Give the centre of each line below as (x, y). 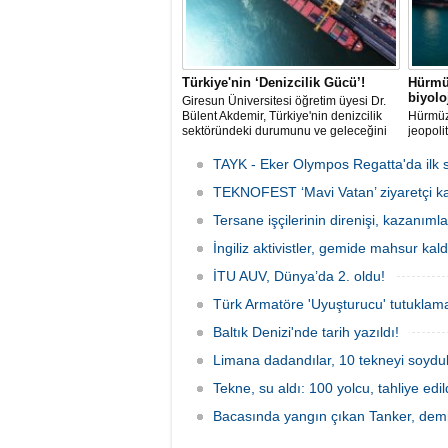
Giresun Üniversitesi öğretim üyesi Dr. (284, 101)
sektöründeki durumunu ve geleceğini (284, 131)
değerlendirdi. (220, 146)
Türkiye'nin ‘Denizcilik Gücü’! (273, 82)
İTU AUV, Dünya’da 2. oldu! (299, 276)
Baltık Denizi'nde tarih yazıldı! (306, 332)
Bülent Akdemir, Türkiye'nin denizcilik (282, 116)
